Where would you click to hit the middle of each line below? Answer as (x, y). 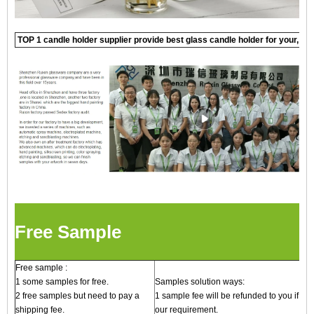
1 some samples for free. (62, 281)
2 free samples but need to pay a (77, 295)
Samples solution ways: (200, 281)
